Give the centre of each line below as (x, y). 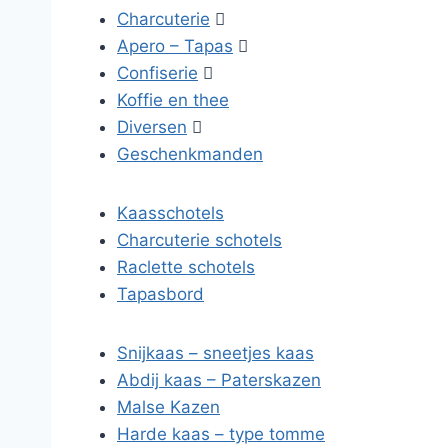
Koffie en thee (173, 100)
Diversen (152, 127)
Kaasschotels (170, 213)
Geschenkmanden (190, 154)
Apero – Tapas (175, 46)
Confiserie (157, 73)
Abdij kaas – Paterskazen (219, 380)
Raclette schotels (186, 267)
